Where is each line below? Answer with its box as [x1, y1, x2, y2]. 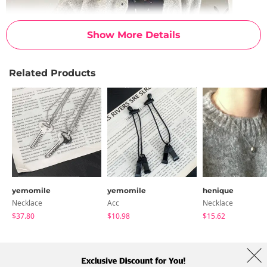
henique [203, 185, 234, 195]
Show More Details [86, 29, 181, 41]
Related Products [9, 67, 96, 79]
